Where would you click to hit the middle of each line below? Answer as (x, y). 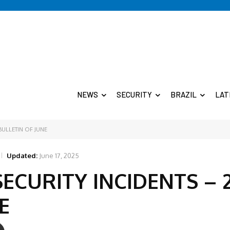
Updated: (22, 155)
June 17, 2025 (59, 155)
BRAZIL (184, 95)
